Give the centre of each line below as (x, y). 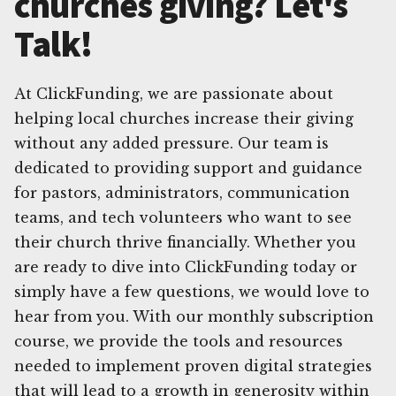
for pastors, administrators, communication (182, 192)
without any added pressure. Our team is (171, 143)
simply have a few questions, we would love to (192, 291)
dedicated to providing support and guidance (188, 168)
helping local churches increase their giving (184, 118)
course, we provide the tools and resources (179, 341)
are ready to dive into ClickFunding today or (186, 267)
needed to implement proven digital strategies (193, 366)
